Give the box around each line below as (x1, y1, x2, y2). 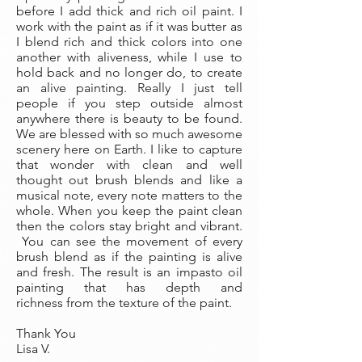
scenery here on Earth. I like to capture (16, 141, 242, 157)
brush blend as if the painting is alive (16, 249, 242, 264)
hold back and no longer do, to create (16, 65, 242, 80)
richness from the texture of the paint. (16, 295, 232, 310)
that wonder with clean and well (16, 157, 242, 172)
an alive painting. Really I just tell (16, 80, 242, 95)
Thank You (16, 326, 76, 341)
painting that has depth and (16, 280, 242, 295)
